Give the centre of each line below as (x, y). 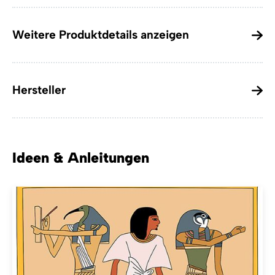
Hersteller (39, 90)
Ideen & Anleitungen (81, 158)
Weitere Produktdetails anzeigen (101, 35)
